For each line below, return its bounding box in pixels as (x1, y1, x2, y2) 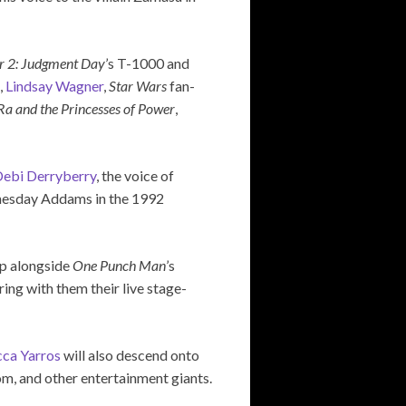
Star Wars (109, 76, 167, 94)
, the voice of (96, 166, 174, 184)
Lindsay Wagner (5, 76, 103, 94)
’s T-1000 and (105, 53, 189, 72)
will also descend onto (61, 345, 199, 363)
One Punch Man (72, 256, 166, 274)
